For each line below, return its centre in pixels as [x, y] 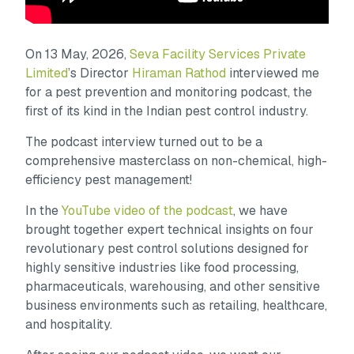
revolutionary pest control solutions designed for [168, 248]
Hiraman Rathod [179, 73]
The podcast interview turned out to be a [144, 141]
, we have [261, 210]
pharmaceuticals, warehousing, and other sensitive [173, 286]
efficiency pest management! [109, 179]
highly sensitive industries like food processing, [162, 267]
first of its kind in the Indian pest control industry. [167, 111]
